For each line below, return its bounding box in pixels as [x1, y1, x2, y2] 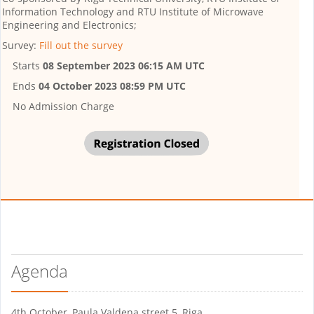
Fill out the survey [39, 39, 123, 52]
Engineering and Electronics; [2, 18, 137, 32]
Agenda [11, 259, 68, 283]
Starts [13, 59, 43, 72]
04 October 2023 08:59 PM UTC [39, 79, 186, 93]
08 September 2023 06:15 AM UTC [43, 59, 205, 72]
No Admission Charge [13, 100, 114, 113]
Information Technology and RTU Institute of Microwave [2, 5, 264, 18]
